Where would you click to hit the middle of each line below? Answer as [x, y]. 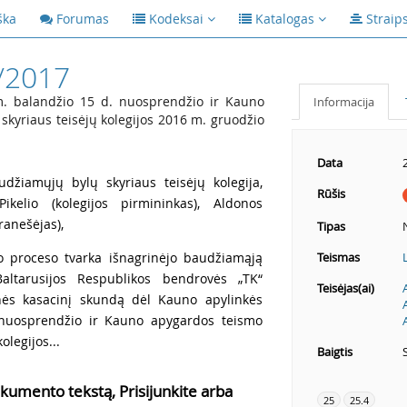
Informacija [343, 102]
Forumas [83, 19]
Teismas [338, 257]
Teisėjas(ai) [345, 288]
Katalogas [285, 19]
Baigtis [334, 352]
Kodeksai [176, 19]
